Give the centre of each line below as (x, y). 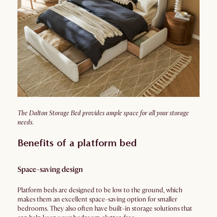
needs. (26, 122)
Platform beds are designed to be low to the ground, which (100, 190)
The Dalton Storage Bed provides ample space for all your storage (103, 113)
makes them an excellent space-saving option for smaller (97, 199)
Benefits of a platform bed (77, 143)
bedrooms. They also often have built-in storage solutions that (105, 209)
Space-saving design (50, 170)
